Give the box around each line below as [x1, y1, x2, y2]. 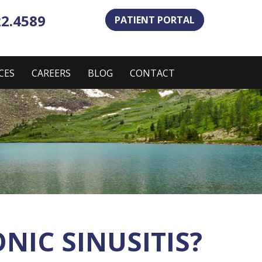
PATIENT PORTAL [115, 13, 195, 26]
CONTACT [130, 67, 175, 80]
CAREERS [32, 67, 71, 80]
